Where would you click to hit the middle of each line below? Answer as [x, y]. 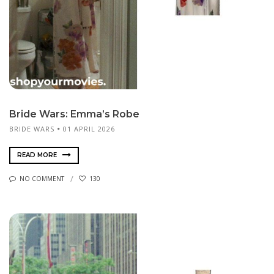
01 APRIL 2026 [89, 128]
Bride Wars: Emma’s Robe [74, 114]
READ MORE [38, 155]
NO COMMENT [42, 179]
